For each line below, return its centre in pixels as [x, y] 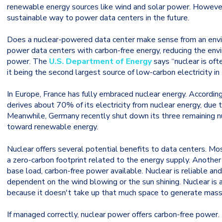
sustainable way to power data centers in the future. [98, 18]
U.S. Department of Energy [100, 62]
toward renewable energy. [53, 127]
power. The [28, 62]
